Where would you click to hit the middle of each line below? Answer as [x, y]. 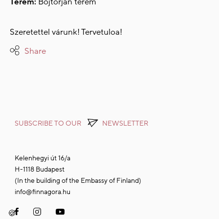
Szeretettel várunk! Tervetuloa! [66, 32]
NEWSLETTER [125, 124]
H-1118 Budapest [40, 170]
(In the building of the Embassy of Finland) [78, 181]
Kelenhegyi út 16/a [43, 158]
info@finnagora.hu [43, 192]
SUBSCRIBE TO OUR [49, 124]
